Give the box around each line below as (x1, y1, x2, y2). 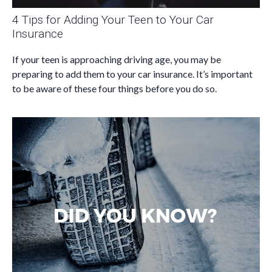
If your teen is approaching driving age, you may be (12, 53, 221, 66)
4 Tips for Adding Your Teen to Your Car (12, 12, 214, 27)
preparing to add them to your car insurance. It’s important (12, 68, 253, 80)
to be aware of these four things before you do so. (12, 83, 217, 95)
